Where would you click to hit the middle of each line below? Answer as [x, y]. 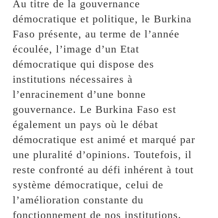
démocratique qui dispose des [84, 64]
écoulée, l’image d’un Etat [76, 49]
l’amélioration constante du [78, 200]
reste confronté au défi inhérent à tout [103, 169]
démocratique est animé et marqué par [104, 139]
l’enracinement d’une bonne [80, 94]
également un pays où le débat [86, 124]
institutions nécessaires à [73, 79]
